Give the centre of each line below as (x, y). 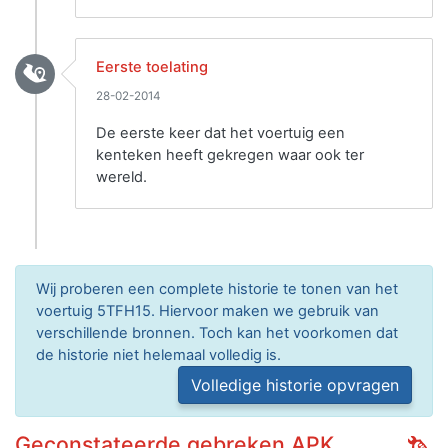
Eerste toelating (152, 67)
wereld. (121, 177)
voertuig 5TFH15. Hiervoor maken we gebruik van (207, 311)
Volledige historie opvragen (295, 385)
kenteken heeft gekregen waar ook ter (230, 155)
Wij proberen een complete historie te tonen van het (217, 289)
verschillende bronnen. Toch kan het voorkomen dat (217, 333)
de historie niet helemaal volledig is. (158, 355)
